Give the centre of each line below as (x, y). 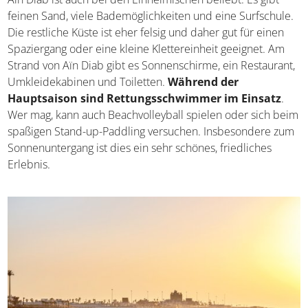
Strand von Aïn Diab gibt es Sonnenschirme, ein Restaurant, (152, 66)
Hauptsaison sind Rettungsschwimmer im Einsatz (145, 99)
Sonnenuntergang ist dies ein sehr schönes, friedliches (140, 148)
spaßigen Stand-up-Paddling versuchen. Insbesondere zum (151, 132)
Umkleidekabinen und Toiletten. (88, 82)
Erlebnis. (29, 165)
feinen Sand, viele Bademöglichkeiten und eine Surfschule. (151, 16)
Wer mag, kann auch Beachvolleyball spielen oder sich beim (153, 115)
